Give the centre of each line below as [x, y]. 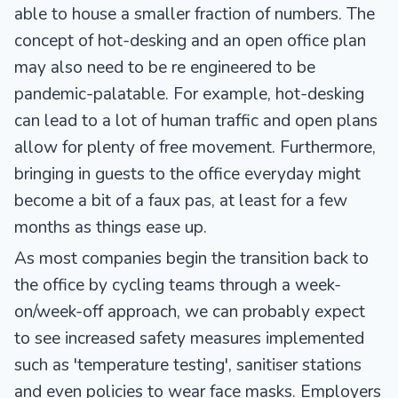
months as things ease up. [111, 227]
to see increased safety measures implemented [189, 338]
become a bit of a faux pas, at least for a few [181, 200]
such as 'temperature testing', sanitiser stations [188, 365]
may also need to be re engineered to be [165, 67]
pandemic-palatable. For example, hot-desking [189, 94]
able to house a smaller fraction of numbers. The [195, 14]
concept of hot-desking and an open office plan [190, 40]
